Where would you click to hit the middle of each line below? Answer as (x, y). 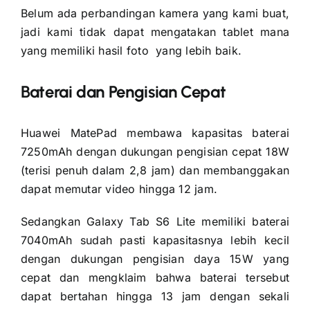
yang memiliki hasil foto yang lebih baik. (131, 51)
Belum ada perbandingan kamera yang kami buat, (155, 13)
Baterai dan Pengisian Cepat (123, 92)
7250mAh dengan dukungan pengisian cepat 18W (155, 152)
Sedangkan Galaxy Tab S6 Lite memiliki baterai (155, 221)
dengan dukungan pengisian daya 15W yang (155, 259)
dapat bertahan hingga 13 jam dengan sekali (155, 296)
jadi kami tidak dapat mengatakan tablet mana (155, 32)
